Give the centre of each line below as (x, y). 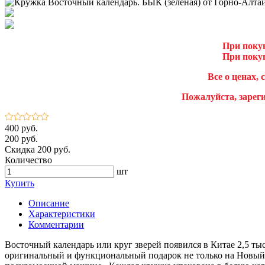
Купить (20, 183)
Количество (28, 160)
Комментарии (56, 224)
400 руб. (21, 128)
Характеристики (62, 214)
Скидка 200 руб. (38, 149)
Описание (49, 203)
